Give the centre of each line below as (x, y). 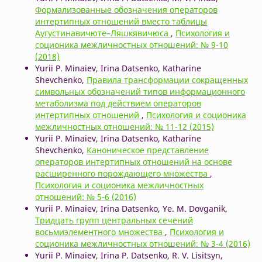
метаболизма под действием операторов (118, 103)
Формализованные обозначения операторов (126, 9)
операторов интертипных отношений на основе (133, 161)
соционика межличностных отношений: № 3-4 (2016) (142, 243)
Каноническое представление (147, 150)
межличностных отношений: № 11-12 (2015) (124, 126)
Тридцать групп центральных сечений (114, 220)
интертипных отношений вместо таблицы (121, 21)
